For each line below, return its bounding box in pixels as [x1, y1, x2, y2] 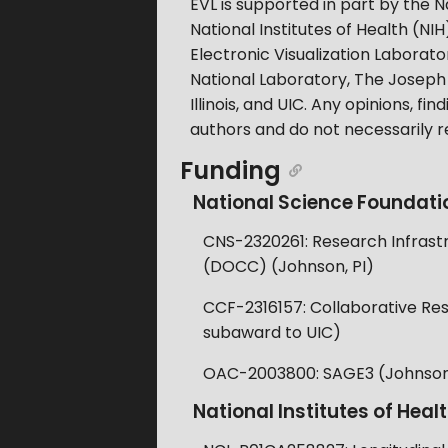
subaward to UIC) [202, 321, 341, 345]
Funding [180, 153, 282, 187]
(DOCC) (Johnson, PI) [202, 255, 374, 279]
